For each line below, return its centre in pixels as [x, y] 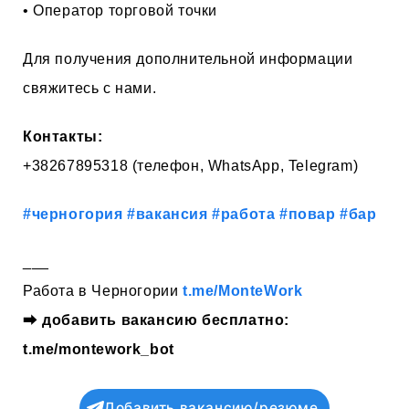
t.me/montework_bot [99, 350]
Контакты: [63, 136]
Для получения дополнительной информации [188, 58]
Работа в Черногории [103, 291]
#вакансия [168, 214]
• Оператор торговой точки [120, 11]
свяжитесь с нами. [90, 88]
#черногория [73, 214]
